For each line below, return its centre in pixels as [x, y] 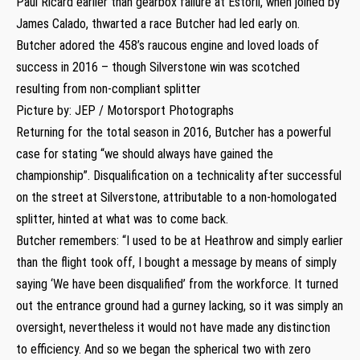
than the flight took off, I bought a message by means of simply [176, 262]
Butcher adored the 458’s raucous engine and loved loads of [168, 45]
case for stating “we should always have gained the [145, 153]
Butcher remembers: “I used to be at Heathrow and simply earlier [180, 240]
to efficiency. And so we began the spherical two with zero [164, 349]
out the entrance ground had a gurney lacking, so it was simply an [180, 305]
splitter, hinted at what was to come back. [122, 219]
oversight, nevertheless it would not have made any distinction [173, 327]
